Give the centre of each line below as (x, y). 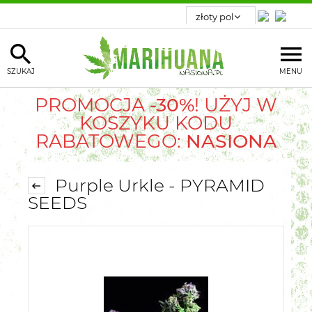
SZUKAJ (21, 71)
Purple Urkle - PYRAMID (157, 186)
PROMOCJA (92, 104)
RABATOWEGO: (108, 141)
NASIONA (229, 141)
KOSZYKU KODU (156, 123)
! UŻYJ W (236, 104)
